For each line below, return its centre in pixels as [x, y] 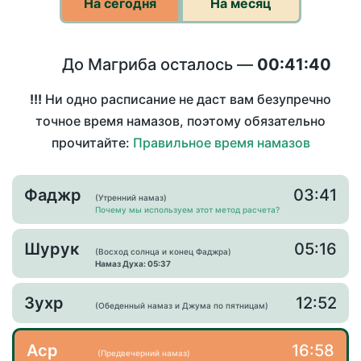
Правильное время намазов [221, 143]
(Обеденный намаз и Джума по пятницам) [182, 306]
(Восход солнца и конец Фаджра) [163, 252]
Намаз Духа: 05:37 [133, 264]
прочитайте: [92, 143]
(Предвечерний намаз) [144, 353]
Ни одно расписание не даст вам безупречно [187, 100]
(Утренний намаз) [131, 198]
